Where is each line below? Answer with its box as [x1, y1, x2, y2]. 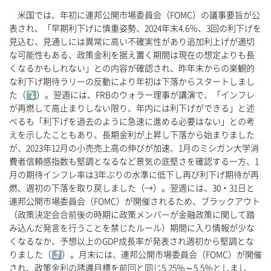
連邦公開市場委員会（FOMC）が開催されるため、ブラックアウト [9, 197, 260, 206]
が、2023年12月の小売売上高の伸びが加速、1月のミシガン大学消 [9, 144, 259, 153]
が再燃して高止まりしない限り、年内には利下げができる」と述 [9, 104, 255, 113]
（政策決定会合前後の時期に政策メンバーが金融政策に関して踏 [9, 211, 255, 220]
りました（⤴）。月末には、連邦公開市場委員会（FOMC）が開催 [9, 250, 262, 260]
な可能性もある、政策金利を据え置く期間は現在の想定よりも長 [9, 51, 255, 60]
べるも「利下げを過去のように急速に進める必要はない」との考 [9, 117, 255, 126]
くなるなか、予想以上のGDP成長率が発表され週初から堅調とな [9, 237, 254, 246]
